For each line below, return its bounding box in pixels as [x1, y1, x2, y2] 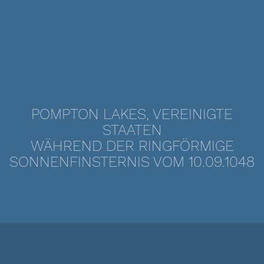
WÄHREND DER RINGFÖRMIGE [30, 137, 234, 154]
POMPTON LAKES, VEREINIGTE [31, 105, 233, 123]
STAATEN [102, 121, 162, 138]
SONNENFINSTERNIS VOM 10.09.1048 [9, 153, 255, 170]
